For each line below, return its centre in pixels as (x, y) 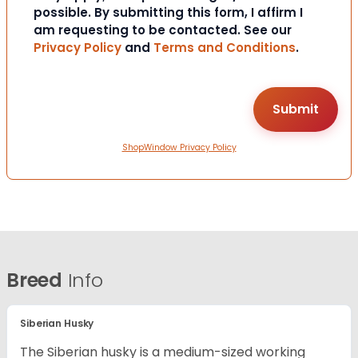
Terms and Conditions (225, 48)
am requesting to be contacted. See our (163, 30)
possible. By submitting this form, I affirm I (168, 13)
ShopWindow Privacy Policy (179, 148)
